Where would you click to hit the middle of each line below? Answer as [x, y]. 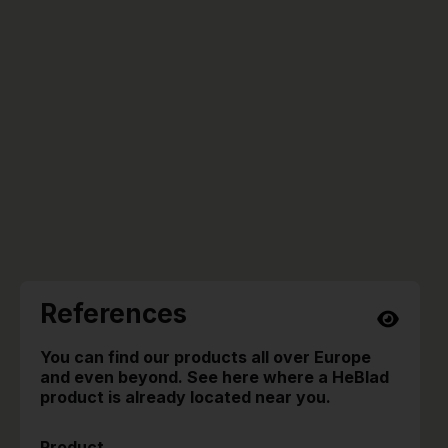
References [113, 314]
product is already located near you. [185, 397]
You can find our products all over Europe [205, 357]
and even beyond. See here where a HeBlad [214, 377]
